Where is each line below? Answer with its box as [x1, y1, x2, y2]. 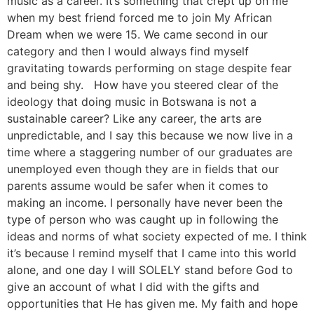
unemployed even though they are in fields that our [7, 161, 279, 176]
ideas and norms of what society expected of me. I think [7, 228, 307, 243]
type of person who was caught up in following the [7, 212, 278, 226]
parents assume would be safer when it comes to [7, 178, 268, 193]
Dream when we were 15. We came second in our [7, 27, 268, 41]
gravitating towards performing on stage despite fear [7, 60, 292, 75]
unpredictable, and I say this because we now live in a [7, 128, 293, 142]
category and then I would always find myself [7, 43, 249, 58]
